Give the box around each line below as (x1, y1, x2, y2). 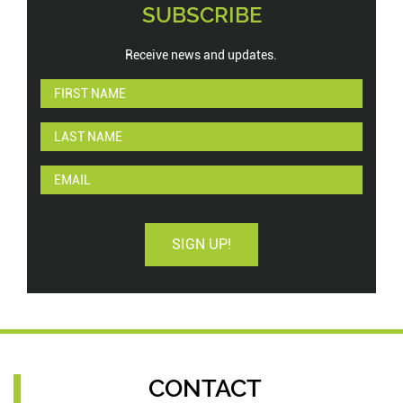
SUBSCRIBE (141, 2, 262, 28)
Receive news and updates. (125, 48, 278, 62)
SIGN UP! (172, 236, 231, 253)
